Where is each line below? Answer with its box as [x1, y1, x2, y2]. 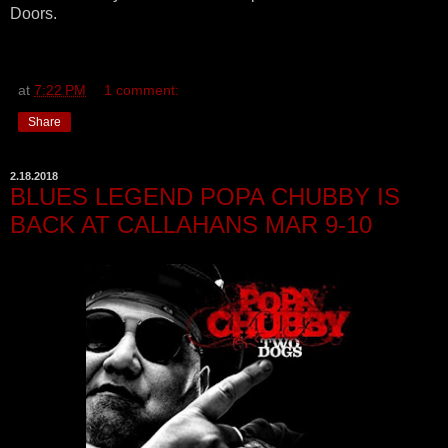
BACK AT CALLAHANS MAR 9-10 [10, 210, 372, 238]
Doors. [10, 4, 57, 22]
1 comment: [104, 81, 180, 98]
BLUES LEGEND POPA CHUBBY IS [10, 182, 400, 210]
